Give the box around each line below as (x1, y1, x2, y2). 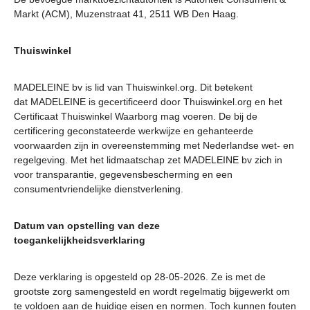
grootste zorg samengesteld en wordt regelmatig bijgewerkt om (14, 286, 290, 297)
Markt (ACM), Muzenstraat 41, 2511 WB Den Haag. (14, 8, 241, 19)
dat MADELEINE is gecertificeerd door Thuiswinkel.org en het (14, 96, 282, 107)
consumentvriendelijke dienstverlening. (14, 183, 188, 194)
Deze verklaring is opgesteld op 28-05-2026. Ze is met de (14, 271, 266, 282)
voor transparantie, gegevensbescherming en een (14, 169, 232, 180)
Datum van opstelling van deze (14, 220, 160, 231)
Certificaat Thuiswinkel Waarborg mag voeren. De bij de (14, 111, 257, 122)
